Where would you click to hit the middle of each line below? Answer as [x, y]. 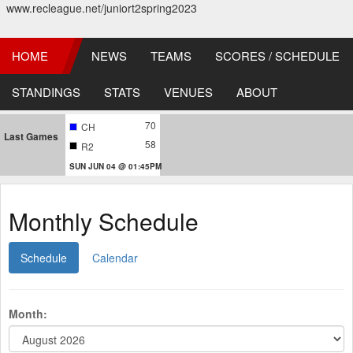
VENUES [188, 92]
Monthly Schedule [104, 221]
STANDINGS [46, 92]
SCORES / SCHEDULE [277, 56]
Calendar [115, 257]
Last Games [31, 136]
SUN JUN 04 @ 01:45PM [115, 166]
